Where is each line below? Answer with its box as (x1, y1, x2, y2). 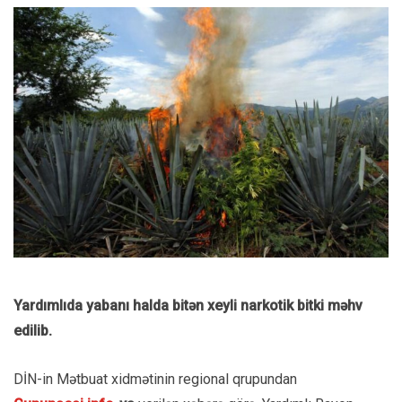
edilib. (13, 321, 52, 339)
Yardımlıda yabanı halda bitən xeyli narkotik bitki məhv (13, 296, 363, 314)
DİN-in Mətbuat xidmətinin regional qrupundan (13, 370, 297, 388)
